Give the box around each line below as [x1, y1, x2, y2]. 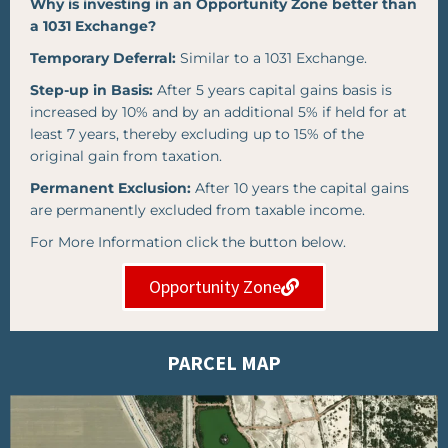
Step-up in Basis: [30, 81, 153, 100]
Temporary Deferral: [30, 49, 176, 68]
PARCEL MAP [167, 350, 281, 376]
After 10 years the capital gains [191, 179, 409, 198]
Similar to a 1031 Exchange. [176, 49, 367, 68]
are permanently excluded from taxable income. [30, 201, 365, 220]
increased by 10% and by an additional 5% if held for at [30, 103, 407, 122]
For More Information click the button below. [30, 233, 346, 252]
